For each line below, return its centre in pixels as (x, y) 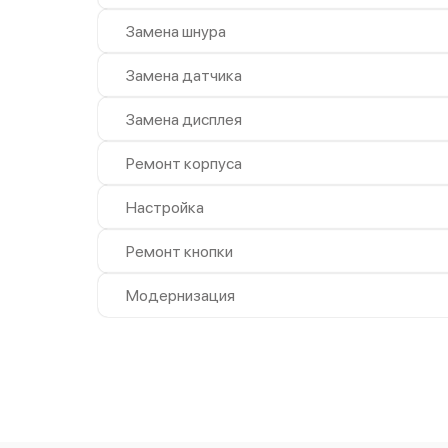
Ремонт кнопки (179, 251)
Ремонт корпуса (184, 163)
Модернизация (180, 295)
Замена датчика (184, 75)
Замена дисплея (184, 119)
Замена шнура (176, 31)
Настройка (165, 207)
